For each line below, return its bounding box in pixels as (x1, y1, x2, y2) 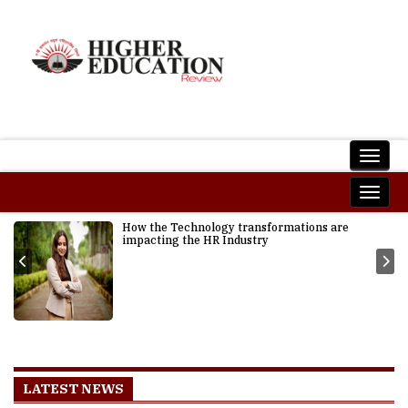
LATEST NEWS (23, 380, 124, 397)
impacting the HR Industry (121, 233, 269, 247)
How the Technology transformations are (121, 220, 349, 234)
